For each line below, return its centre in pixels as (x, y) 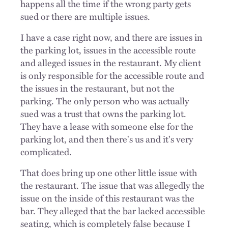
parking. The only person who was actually (105, 101)
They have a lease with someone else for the (107, 126)
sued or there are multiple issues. (85, 16)
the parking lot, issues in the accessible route (108, 50)
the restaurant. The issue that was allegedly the (112, 185)
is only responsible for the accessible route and (112, 75)
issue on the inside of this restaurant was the (107, 198)
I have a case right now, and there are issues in (111, 37)
